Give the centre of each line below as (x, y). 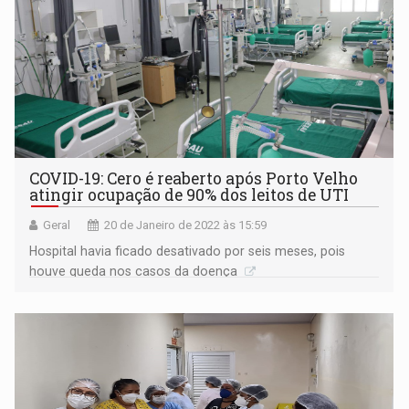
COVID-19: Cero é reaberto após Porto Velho (194, 178)
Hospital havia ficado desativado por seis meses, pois (188, 251)
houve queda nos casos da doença (136, 271)
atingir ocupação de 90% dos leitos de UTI (189, 194)
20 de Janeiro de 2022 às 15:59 (186, 225)
